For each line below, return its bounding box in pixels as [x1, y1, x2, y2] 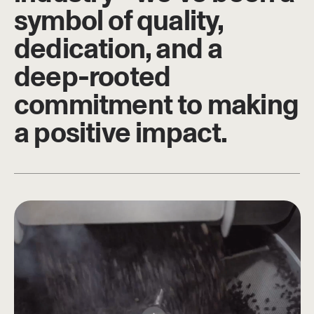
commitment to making [14, 91, 299, 120]
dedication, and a [14, 35, 223, 64]
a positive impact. [14, 119, 228, 148]
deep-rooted [14, 63, 171, 92]
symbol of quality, [14, 7, 224, 36]
